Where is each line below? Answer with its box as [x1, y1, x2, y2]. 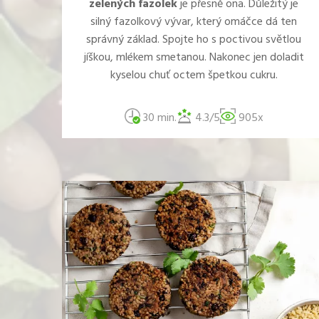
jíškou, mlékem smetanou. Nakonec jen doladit [83, 48, 304, 67]
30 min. [140, 109, 177, 127]
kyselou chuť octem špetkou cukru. [110, 66, 278, 85]
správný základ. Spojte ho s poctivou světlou [86, 31, 301, 49]
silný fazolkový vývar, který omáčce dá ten [90, 13, 297, 31]
